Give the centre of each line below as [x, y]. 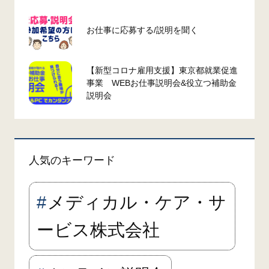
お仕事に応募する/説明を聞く [142, 30]
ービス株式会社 [98, 230]
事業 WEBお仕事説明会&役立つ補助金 [162, 83]
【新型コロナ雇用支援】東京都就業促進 [162, 70]
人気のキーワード [72, 160]
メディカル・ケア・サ [137, 202]
